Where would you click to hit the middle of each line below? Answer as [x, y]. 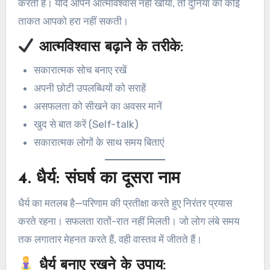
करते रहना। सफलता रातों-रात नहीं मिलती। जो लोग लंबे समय [128, 221]
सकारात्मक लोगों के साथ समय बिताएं [99, 143]
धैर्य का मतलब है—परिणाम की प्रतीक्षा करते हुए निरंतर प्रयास [125, 203]
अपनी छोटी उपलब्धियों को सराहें [89, 88]
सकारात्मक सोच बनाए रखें [80, 70]
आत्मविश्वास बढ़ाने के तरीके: [109, 47]
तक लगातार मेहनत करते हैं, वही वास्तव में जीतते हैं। [110, 239]
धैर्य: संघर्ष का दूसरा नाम [108, 179]
